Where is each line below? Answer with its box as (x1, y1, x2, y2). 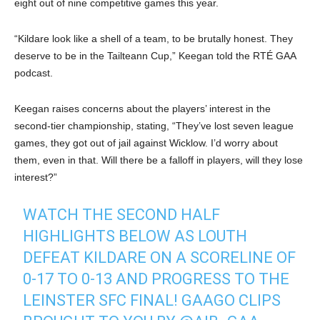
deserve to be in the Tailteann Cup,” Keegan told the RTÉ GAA (14, 50, 296, 62)
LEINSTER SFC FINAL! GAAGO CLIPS (23, 291, 281, 310)
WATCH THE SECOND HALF (23, 206, 221, 224)
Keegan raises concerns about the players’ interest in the (14, 103, 271, 115)
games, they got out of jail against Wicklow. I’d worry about (14, 137, 278, 149)
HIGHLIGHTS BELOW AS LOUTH (23, 227, 248, 246)
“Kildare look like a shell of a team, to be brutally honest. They (14, 33, 293, 45)
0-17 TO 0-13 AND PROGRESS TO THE (23, 270, 290, 289)
